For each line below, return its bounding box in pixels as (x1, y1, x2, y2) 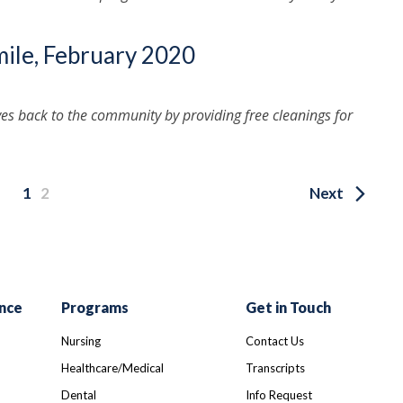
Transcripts (245, 361, 305, 375)
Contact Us (245, 334, 304, 348)
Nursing (60, 334, 101, 348)
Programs (60, 299, 129, 316)
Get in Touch (245, 299, 331, 316)
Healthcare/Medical (60, 361, 164, 375)
